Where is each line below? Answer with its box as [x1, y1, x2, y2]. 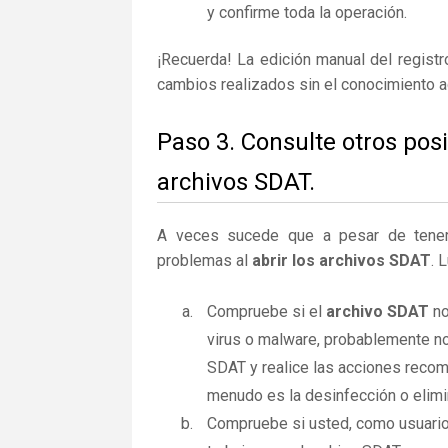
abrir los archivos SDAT [252, 251, 431, 270]
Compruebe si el [207, 302, 326, 321]
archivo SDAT [326, 302, 429, 321]
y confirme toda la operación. [207, 3, 407, 22]
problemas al [157, 251, 252, 270]
